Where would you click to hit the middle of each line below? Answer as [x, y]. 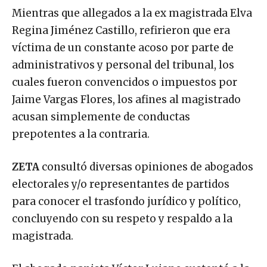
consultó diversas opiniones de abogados [148, 167]
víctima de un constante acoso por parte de [123, 47]
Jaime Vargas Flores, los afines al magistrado [126, 99]
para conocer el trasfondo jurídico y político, [126, 201]
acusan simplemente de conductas [101, 117]
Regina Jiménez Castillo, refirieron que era [121, 30]
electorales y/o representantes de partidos [121, 184]
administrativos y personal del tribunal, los [123, 65]
